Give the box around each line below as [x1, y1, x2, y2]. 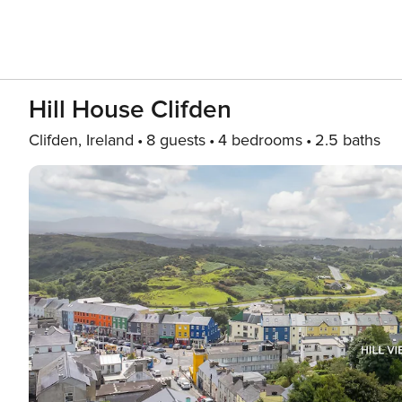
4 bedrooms [218, 130, 302, 150]
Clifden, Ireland [29, 130, 134, 150]
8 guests [146, 130, 205, 150]
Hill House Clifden [29, 94, 232, 125]
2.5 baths [315, 130, 380, 150]
